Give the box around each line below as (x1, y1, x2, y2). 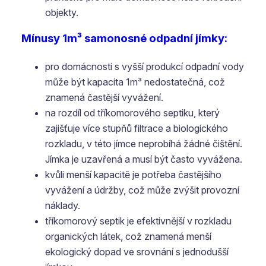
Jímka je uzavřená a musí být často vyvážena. (45, 153, 242, 165)
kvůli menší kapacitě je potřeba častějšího (45, 169, 221, 180)
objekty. (45, 7, 78, 18)
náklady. (45, 199, 80, 211)
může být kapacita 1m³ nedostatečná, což (45, 76, 225, 88)
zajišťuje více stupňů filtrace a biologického (45, 122, 228, 134)
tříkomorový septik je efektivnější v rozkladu (45, 215, 232, 227)
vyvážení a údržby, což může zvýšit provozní (45, 184, 239, 196)
